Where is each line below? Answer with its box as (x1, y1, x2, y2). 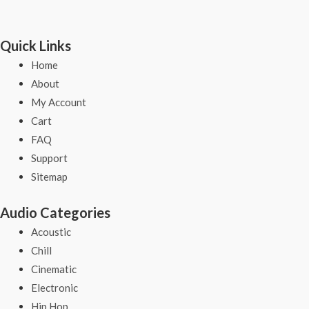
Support (31, 152, 68, 165)
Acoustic (31, 225, 71, 238)
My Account (31, 96, 86, 109)
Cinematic (31, 262, 77, 275)
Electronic (31, 281, 78, 294)
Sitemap (31, 170, 68, 183)
